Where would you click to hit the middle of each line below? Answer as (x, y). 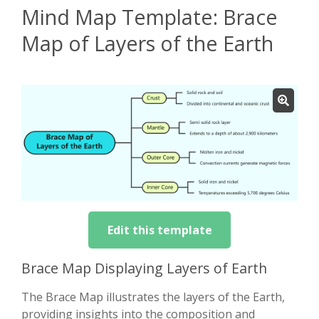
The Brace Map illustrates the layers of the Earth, (153, 297)
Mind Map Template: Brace (150, 17)
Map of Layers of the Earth (147, 43)
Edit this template (159, 230)
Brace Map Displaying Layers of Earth (144, 268)
